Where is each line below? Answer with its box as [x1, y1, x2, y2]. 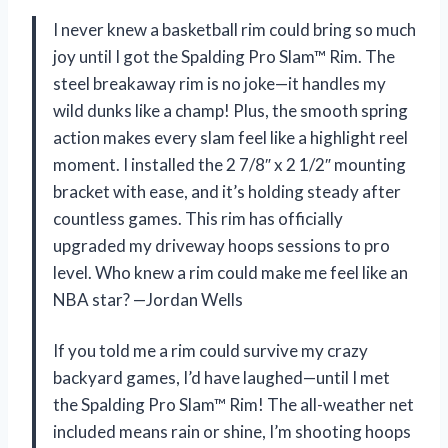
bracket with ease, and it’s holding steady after [53, 181, 401, 203]
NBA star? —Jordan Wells [53, 289, 243, 311]
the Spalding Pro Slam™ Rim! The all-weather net [53, 394, 414, 416]
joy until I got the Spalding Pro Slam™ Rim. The [53, 46, 395, 68]
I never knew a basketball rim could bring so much [53, 19, 416, 41]
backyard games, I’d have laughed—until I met [53, 367, 390, 389]
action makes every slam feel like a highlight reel [53, 127, 408, 149]
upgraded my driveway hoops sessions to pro [53, 235, 390, 257]
